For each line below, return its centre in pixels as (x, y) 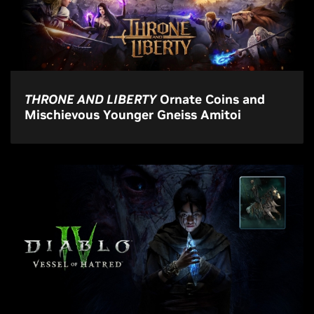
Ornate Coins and (211, 99)
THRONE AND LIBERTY (90, 99)
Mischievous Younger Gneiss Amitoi (133, 115)
